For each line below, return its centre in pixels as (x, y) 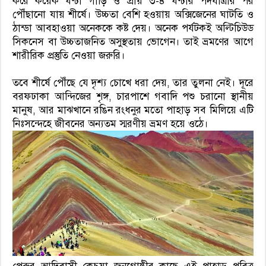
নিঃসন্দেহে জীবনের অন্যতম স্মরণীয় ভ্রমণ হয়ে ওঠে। (111, 124)
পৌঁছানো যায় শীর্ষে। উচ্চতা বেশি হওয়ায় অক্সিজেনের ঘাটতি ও (133, 15)
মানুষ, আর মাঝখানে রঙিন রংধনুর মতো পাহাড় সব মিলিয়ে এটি (133, 110)
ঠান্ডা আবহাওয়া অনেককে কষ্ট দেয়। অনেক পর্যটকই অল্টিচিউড (133, 28)
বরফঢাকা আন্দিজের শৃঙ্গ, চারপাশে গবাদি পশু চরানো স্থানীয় (133, 97)
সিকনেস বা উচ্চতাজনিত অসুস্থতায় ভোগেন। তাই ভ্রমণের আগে (133, 42)
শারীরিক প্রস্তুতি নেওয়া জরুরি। (69, 56)
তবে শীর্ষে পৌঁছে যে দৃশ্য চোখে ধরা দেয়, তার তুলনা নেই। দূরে (133, 83)
